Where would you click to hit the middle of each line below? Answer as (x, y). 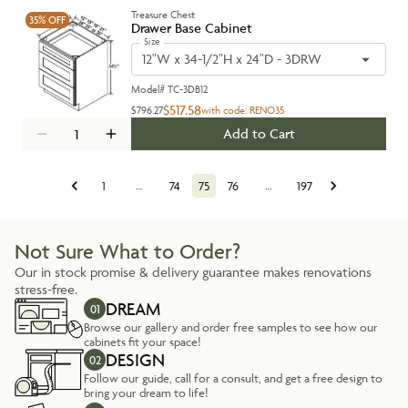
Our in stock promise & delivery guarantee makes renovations (193, 272)
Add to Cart (259, 133)
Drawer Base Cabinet (192, 28)
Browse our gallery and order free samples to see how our (231, 327)
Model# (149, 89)
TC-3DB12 (188, 89)
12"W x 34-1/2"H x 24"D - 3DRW (232, 59)
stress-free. (46, 289)
